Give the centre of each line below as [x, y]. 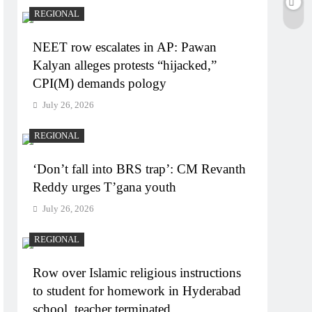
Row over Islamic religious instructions [137, 272]
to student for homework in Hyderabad [137, 290]
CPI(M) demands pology [100, 83]
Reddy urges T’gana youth [105, 187]
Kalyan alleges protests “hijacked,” [125, 65]
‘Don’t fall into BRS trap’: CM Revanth [140, 169]
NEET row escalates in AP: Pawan [125, 47]
